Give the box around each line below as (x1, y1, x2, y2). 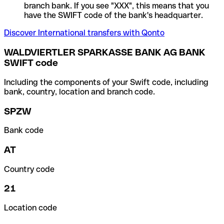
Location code (4, 203, 57, 213)
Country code (4, 164, 54, 174)
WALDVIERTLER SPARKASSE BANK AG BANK (4, 47, 205, 58)
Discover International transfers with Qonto (4, 28, 164, 38)
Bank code (4, 125, 43, 135)
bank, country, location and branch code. (4, 86, 155, 96)
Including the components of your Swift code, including (4, 77, 208, 87)
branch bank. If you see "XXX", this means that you (24, 1, 209, 11)
